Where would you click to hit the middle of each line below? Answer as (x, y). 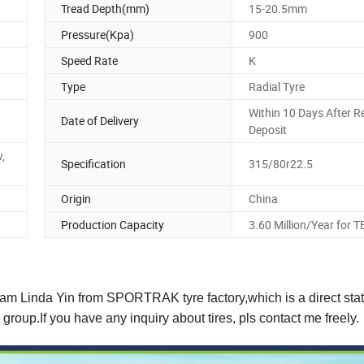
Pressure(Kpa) (97, 34)
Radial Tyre (277, 86)
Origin (76, 198)
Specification (93, 164)
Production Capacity (113, 224)
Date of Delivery (100, 121)
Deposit (268, 129)
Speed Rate (89, 60)
